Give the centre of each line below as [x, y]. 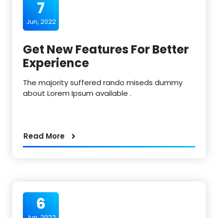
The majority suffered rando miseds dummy [103, 83]
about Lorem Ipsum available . [77, 93]
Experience [56, 63]
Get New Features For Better [106, 50]
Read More [44, 136]
